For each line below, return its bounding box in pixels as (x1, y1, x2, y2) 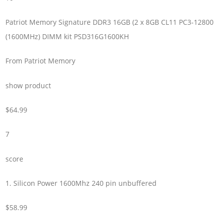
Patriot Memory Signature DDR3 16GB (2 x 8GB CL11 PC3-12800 (5, 17, 214, 27)
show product (5, 80, 52, 90)
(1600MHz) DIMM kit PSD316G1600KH (5, 31, 129, 41)
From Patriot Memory (5, 56, 76, 66)
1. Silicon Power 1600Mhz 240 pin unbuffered (5, 178, 157, 188)
